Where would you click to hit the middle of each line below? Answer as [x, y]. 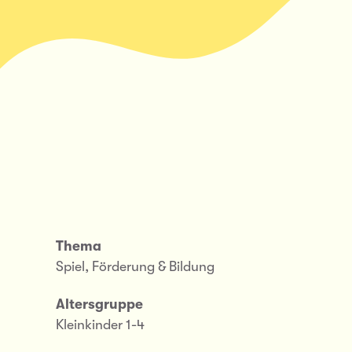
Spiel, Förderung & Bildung [135, 266]
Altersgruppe [99, 304]
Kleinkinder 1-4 [100, 324]
